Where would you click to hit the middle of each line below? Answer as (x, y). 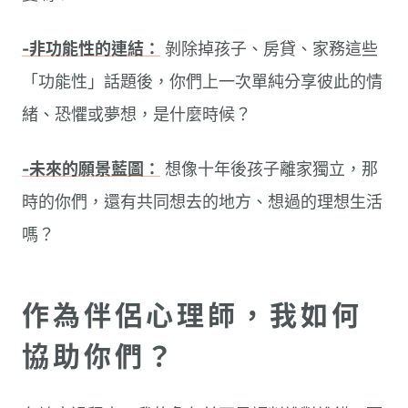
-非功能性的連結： (91, 49)
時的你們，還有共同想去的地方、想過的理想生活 (202, 202)
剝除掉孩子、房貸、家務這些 (269, 49)
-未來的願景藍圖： (91, 169)
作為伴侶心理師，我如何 (192, 315)
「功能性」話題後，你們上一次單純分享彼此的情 (202, 82)
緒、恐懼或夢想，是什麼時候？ (137, 114)
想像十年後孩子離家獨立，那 (269, 169)
